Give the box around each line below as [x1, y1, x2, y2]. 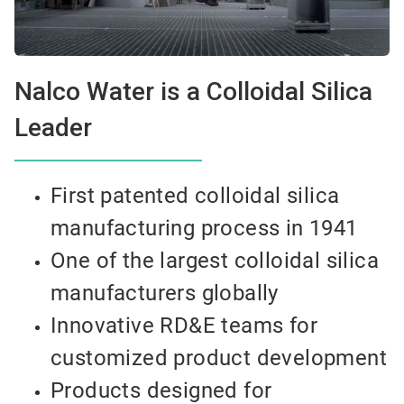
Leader [14, 113, 92, 143]
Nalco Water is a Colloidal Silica [14, 77, 372, 107]
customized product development [50, 345, 387, 372]
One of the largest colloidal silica [50, 248, 379, 274]
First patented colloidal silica [50, 183, 340, 209]
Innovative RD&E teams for [50, 313, 317, 339]
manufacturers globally [50, 280, 279, 307]
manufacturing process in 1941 [50, 216, 358, 242]
